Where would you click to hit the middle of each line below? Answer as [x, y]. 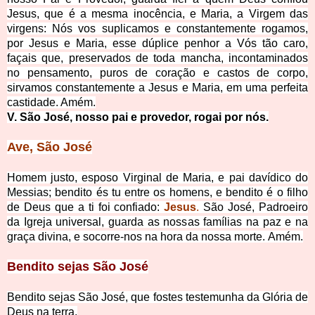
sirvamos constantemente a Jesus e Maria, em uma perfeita [157, 88]
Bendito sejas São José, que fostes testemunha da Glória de [157, 297]
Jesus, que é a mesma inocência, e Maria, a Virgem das [157, 14]
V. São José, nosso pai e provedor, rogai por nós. [138, 117]
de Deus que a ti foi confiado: [84, 207]
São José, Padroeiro [256, 207]
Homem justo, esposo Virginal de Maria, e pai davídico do [157, 178]
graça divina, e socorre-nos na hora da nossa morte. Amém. [155, 237]
